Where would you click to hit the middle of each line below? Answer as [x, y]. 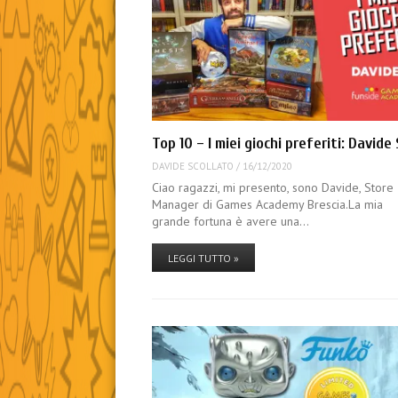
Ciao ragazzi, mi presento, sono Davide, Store [273, 188]
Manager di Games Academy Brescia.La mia [268, 205]
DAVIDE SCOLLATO [193, 166]
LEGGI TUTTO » [204, 259]
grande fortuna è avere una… [231, 222]
